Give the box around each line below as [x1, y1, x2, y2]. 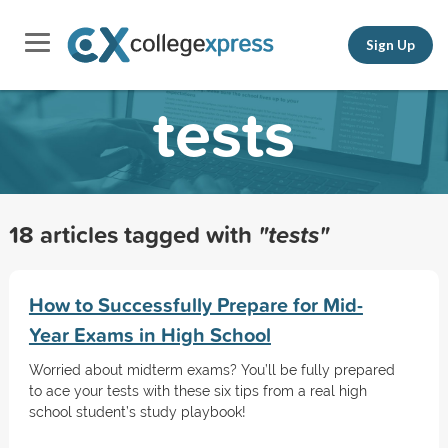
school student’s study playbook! [28, 404, 246, 420]
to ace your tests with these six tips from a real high [28, 383, 367, 399]
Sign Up [366, 36, 415, 53]
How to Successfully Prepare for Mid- [28, 290, 363, 319]
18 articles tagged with [8, 217, 258, 251]
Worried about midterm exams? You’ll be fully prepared [28, 362, 395, 378]
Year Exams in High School [28, 320, 271, 349]
